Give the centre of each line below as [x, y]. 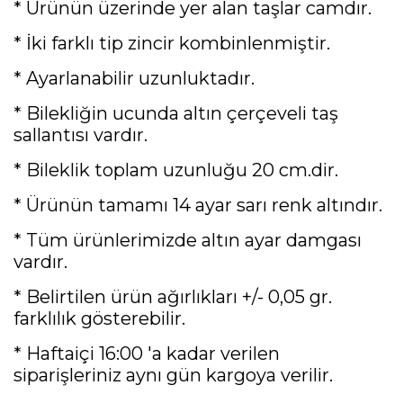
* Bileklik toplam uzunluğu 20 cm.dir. [176, 170]
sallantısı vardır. [81, 134]
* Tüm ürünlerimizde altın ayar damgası [188, 240]
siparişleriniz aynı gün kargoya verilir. [173, 375]
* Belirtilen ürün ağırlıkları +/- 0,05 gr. [173, 296]
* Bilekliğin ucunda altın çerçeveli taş [176, 113]
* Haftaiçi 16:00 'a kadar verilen [147, 353]
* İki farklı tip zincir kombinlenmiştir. [172, 43]
